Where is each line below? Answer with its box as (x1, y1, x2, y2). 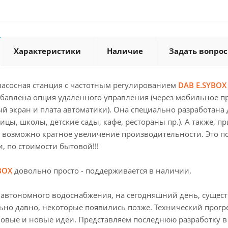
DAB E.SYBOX (178, 80, 226, 90)
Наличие (107, 46, 143, 56)
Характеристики (14, 46, 81, 56)
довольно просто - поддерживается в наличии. (14, 165, 191, 176)
